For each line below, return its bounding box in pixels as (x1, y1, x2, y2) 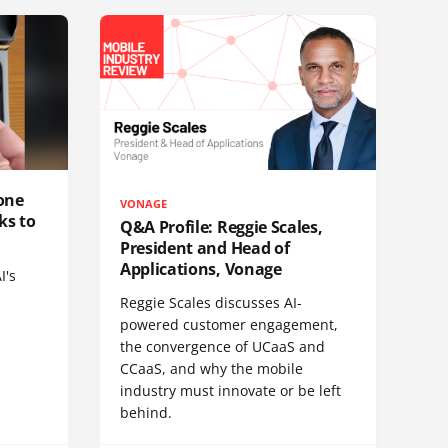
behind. (120, 403, 172, 423)
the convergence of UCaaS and (120, 337, 325, 357)
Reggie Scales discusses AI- (120, 293, 302, 313)
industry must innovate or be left (120, 381, 341, 401)
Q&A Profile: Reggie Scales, (120, 216, 323, 239)
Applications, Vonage (120, 258, 282, 281)
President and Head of (120, 237, 290, 260)
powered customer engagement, (120, 315, 338, 335)
